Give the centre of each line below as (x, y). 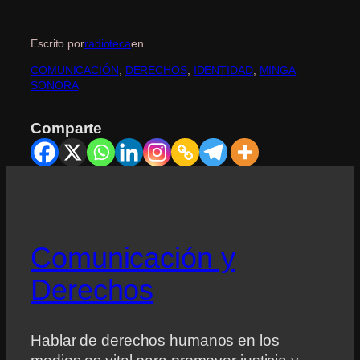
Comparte (67, 129)
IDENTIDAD (223, 70)
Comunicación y (133, 257)
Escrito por (57, 44)
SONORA (55, 86)
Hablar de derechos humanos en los (155, 340)
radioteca (108, 44)
